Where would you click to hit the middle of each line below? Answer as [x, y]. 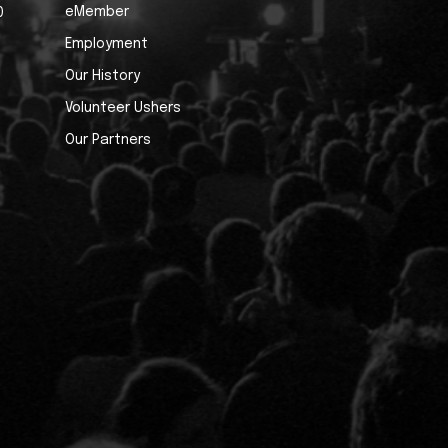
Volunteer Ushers [123, 108]
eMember [97, 12]
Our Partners [108, 140]
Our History [103, 76]
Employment [107, 44]
